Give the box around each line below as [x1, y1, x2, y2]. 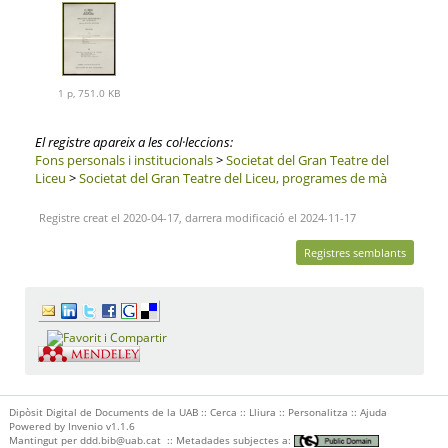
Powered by [8, 418, 68, 433]
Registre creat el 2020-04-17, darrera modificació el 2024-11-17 [35, 210, 356, 226]
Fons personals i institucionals [34, 151, 213, 170]
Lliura [248, 404, 276, 419]
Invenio [67, 418, 103, 433]
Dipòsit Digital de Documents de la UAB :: [8, 404, 210, 419]
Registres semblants [303, 245, 406, 261]
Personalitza [287, 404, 348, 419]
